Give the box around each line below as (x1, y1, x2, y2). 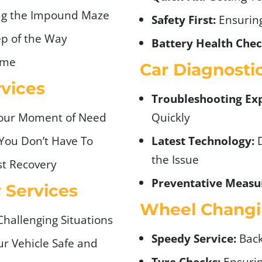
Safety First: (151, 12, 216, 27)
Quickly (151, 109, 190, 125)
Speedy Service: (151, 230, 236, 246)
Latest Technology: (151, 133, 254, 148)
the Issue (151, 151, 199, 167)
